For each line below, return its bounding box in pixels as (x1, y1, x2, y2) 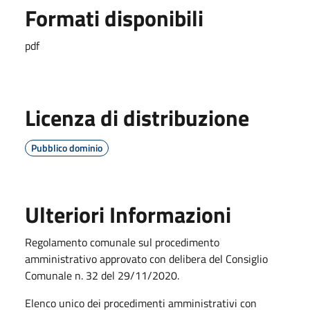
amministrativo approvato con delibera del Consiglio (25, 250, 268, 267)
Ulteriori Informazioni (25, 197, 231, 231)
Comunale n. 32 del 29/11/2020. (25, 266, 179, 284)
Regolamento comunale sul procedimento (25, 233, 219, 250)
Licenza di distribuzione (25, 100, 249, 134)
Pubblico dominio (31, 140, 102, 155)
